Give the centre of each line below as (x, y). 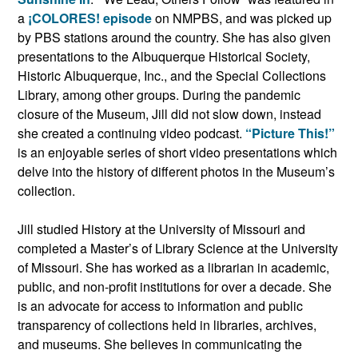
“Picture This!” (290, 133)
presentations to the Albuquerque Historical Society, (164, 56)
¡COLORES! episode (90, 18)
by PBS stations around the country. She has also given (174, 37)
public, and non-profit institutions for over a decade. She (175, 286)
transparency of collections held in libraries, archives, (167, 324)
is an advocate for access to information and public (160, 305)
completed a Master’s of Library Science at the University (178, 248)
